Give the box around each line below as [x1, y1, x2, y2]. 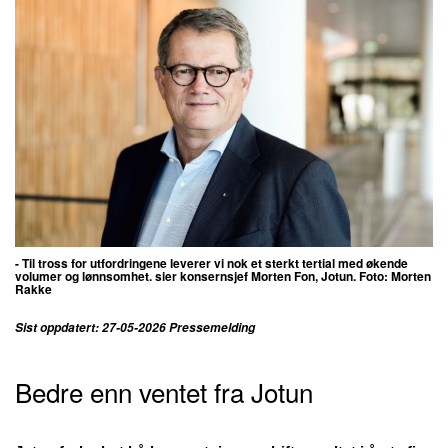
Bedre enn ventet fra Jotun [15, 372, 313, 410]
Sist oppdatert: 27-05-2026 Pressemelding [15, 318, 258, 336]
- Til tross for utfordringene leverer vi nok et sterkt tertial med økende [15, 253, 408, 272]
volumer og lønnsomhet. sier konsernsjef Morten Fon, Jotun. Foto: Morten [15, 266, 431, 285]
